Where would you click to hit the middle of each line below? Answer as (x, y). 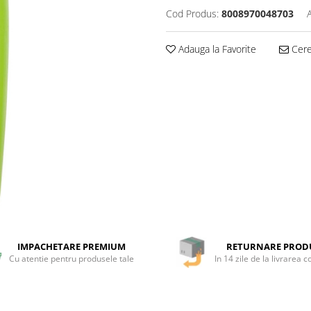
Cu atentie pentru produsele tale (71, 259)
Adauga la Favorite (216, 49)
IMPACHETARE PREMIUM (71, 247)
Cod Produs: (192, 14)
